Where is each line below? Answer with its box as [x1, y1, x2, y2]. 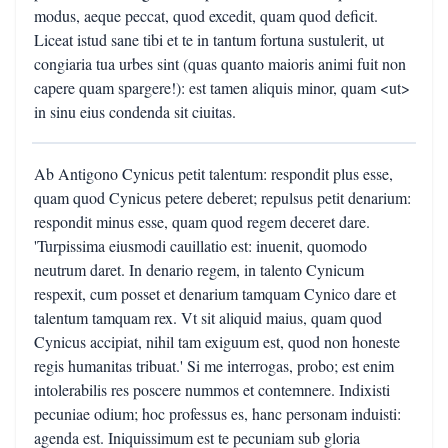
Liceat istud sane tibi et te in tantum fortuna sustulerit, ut [34, 29, 384, 50]
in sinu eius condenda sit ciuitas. [34, 101, 236, 122]
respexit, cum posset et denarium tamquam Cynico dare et [34, 283, 396, 304]
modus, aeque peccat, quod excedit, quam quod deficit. [34, 5, 378, 26]
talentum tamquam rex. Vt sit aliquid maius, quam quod [34, 307, 382, 328]
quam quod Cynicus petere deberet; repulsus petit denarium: [34, 187, 411, 208]
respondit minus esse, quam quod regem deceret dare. [34, 211, 370, 232]
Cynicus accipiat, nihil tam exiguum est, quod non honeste [34, 331, 400, 352]
